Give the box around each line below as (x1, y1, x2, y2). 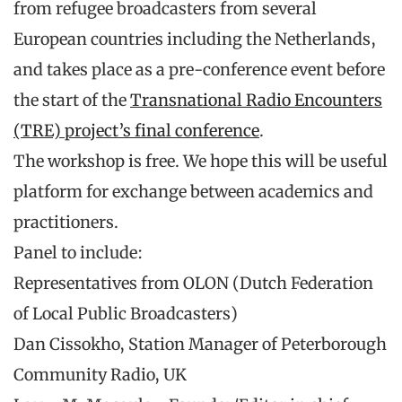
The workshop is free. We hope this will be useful (13, 151, 388, 172)
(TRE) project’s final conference (13, 120, 259, 142)
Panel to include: (13, 242, 143, 264)
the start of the (13, 90, 130, 111)
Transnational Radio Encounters (130, 90, 382, 111)
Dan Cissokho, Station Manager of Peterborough (13, 334, 387, 355)
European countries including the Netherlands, (13, 29, 376, 50)
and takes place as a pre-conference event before (13, 59, 385, 81)
